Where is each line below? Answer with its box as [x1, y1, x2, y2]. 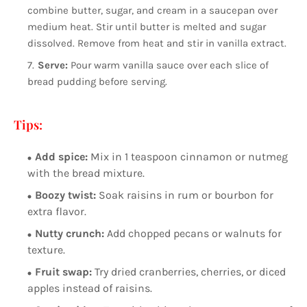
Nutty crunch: [35, 227, 107, 241]
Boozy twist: [35, 188, 96, 202]
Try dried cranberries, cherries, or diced [95, 265, 286, 279]
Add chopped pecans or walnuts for [107, 227, 282, 241]
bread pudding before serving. [27, 75, 167, 88]
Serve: [38, 59, 71, 72]
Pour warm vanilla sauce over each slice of [71, 59, 269, 72]
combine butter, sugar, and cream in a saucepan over [27, 4, 278, 17]
